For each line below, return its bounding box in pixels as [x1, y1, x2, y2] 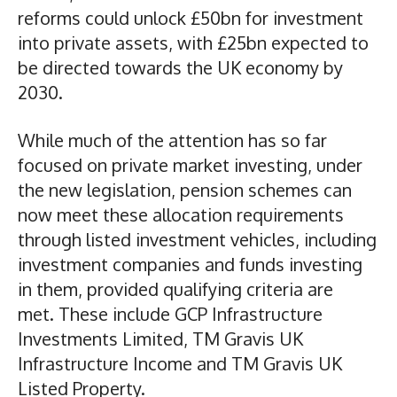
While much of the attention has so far [18, 128, 327, 152]
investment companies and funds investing [18, 252, 362, 276]
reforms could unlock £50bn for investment [18, 5, 363, 29]
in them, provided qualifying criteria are [18, 276, 333, 300]
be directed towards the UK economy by [18, 55, 343, 79]
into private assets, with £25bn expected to [18, 30, 369, 54]
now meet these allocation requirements [18, 202, 344, 226]
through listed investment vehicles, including [18, 227, 377, 251]
